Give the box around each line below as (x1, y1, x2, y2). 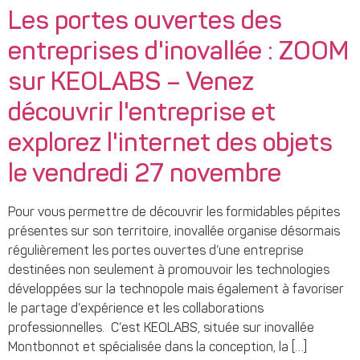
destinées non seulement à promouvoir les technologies (8, 264, 329, 278)
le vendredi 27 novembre (8, 162, 281, 189)
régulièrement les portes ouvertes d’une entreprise (8, 245, 304, 259)
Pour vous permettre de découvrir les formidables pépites (8, 207, 340, 220)
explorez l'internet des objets (8, 132, 333, 158)
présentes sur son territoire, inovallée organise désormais (8, 226, 340, 239)
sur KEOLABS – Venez (8, 71, 254, 97)
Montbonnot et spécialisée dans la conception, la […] (8, 342, 307, 355)
